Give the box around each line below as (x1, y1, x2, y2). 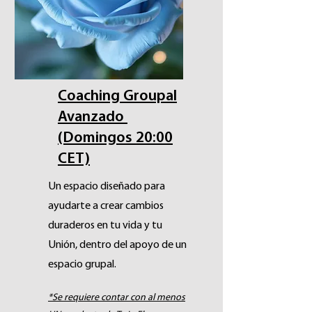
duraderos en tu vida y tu (48, 220, 162, 231)
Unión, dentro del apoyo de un (48, 240, 187, 251)
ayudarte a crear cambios (48, 201, 164, 212)
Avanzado (58, 109, 127, 125)
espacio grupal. (48, 259, 116, 270)
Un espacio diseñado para (48, 181, 165, 192)
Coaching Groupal (58, 88, 177, 104)
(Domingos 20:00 (58, 130, 173, 146)
